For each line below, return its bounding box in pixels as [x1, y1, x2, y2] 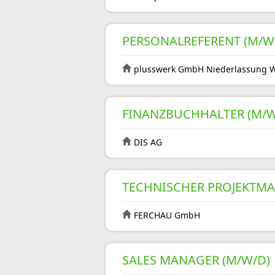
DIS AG [134, 136, 162, 148]
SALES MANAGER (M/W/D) [122, 252, 270, 268]
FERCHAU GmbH [134, 209, 200, 221]
